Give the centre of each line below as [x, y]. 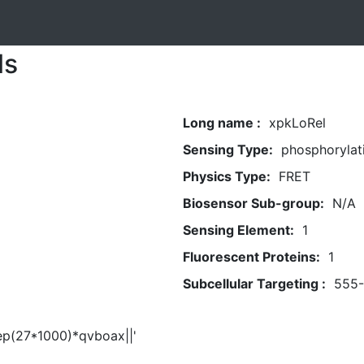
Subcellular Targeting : [254, 284]
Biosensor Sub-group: [253, 203]
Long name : [221, 123]
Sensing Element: [238, 230]
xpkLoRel [297, 123]
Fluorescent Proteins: [251, 257]
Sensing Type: [227, 149]
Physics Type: [226, 176]
